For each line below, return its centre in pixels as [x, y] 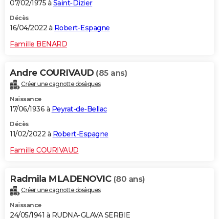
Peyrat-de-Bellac [79, 109]
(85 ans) [111, 73]
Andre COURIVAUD [53, 73]
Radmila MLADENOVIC [62, 179]
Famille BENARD [38, 44]
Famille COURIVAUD [44, 150]
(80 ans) [129, 179]
